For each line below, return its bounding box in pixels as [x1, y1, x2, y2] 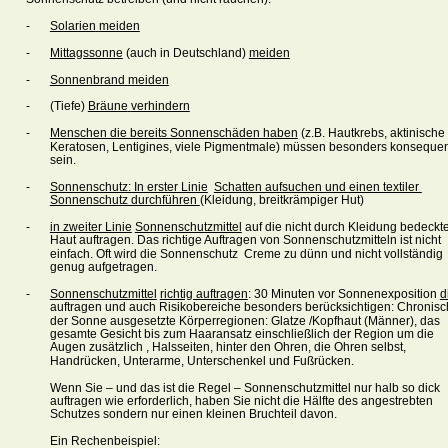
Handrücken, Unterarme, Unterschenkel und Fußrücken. [49, 353, 357, 368]
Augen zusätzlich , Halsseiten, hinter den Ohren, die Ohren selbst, [49, 340, 409, 355]
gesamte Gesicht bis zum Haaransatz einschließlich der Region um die [49, 326, 437, 341]
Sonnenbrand [49, 72, 125, 87]
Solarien [49, 19, 96, 34]
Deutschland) [172, 45, 246, 60]
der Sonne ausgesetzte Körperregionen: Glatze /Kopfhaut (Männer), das [49, 313, 443, 328]
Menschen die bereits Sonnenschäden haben [49, 126, 298, 141]
